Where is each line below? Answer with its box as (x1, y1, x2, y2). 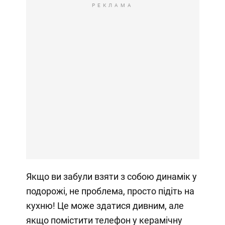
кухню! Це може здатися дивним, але (26, 200, 184, 211)
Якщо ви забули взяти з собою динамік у (26, 171, 197, 182)
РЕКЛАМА (91, 3, 134, 9)
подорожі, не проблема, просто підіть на (26, 186, 194, 197)
